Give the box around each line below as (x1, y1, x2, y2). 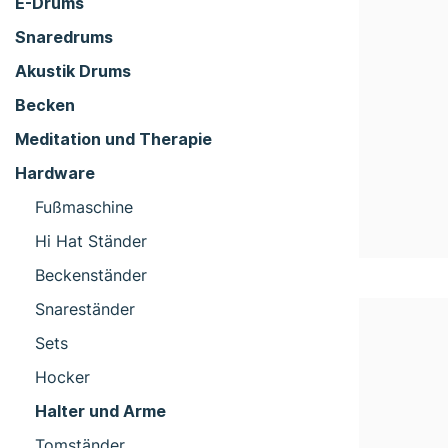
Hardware (15, 162, 95, 183)
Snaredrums (15, 26, 113, 47)
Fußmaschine (35, 196, 133, 217)
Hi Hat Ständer (35, 230, 147, 251)
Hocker (35, 366, 90, 387)
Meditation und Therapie (15, 128, 212, 149)
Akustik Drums (15, 60, 131, 81)
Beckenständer (35, 264, 147, 285)
